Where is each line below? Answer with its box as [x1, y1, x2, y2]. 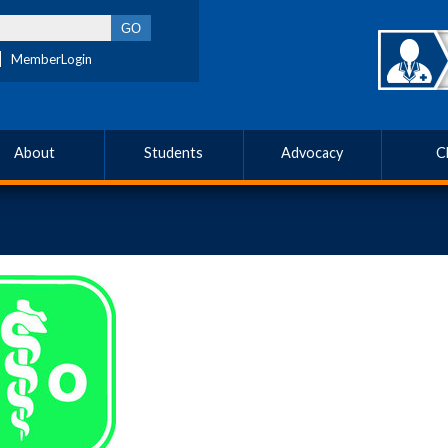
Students [144, 144, 204, 161]
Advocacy [281, 144, 344, 161]
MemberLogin [11, 51, 92, 67]
